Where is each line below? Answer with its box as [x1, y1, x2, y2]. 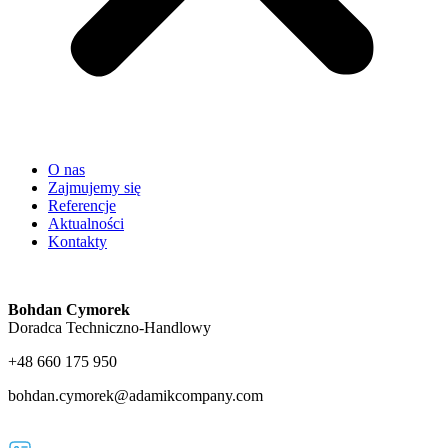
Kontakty [48, 232, 107, 250]
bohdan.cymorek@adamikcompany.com [8, 386, 263, 404]
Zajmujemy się [48, 178, 141, 196]
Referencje [48, 196, 116, 214]
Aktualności [48, 214, 124, 232]
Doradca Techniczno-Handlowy [8, 318, 211, 336]
